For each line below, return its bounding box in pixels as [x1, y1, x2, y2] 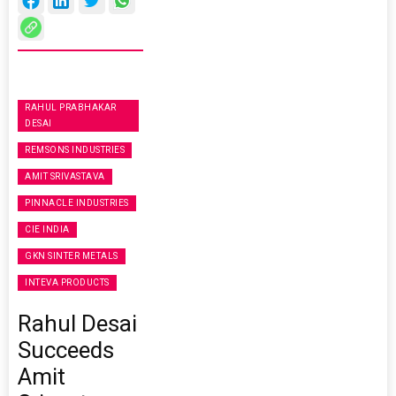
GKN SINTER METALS [25, 251, 118, 262]
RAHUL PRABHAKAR [25, 103, 117, 113]
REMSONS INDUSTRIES [25, 145, 125, 156]
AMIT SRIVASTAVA [25, 171, 105, 182]
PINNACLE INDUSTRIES [25, 198, 129, 209]
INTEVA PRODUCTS [25, 278, 110, 288]
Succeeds [18, 337, 114, 364]
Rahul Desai [18, 310, 137, 338]
